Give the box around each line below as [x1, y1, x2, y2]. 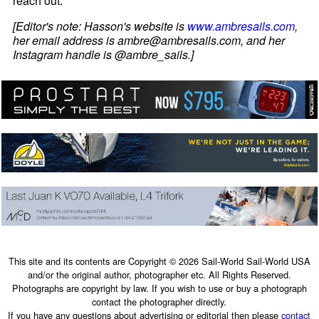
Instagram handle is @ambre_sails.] [13, 46, 194, 63]
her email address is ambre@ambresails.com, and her [13, 31, 286, 48]
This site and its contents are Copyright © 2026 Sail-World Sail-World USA [8, 253, 310, 268]
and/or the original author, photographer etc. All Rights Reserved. [27, 267, 291, 281]
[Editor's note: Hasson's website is [13, 17, 188, 34]
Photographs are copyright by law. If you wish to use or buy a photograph [11, 281, 307, 295]
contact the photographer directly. [92, 294, 227, 308]
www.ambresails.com [187, 17, 296, 34]
